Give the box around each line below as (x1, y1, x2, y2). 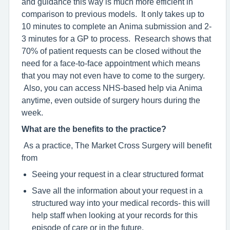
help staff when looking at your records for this (32, 211, 198, 219)
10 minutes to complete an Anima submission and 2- (22, 22, 212, 30)
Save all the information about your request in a (32, 186, 203, 195)
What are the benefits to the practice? (22, 125, 166, 133)
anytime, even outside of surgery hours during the (22, 96, 200, 104)
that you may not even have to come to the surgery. (22, 71, 205, 80)
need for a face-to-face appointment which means (22, 59, 200, 67)
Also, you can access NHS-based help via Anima (22, 84, 202, 92)
